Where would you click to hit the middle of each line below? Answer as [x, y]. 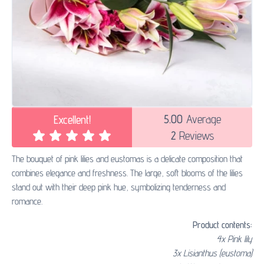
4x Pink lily [234, 239]
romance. [27, 202]
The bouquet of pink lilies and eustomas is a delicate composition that [127, 159]
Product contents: [222, 225]
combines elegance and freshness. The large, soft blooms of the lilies [127, 173]
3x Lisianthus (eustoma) [212, 253]
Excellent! [72, 120]
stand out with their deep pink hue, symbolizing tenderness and [119, 187]
